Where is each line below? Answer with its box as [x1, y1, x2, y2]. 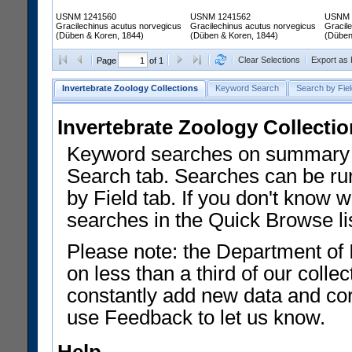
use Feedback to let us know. [67, 306, 325, 329]
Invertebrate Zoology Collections [62, 83, 198, 93]
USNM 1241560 [56, 12, 116, 22]
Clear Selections [238, 55, 300, 65]
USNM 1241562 [190, 12, 251, 22]
